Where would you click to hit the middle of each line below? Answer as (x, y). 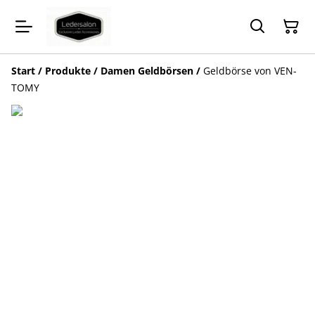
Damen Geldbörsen (147, 70)
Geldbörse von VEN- (250, 70)
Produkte (68, 70)
